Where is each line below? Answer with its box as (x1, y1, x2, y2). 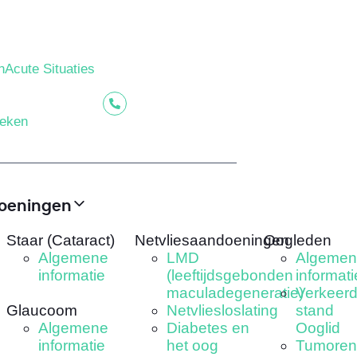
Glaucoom (6, 302, 77, 320)
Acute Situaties (5, 61, 96, 76)
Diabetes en (167, 320, 250, 337)
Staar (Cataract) (6, 232, 115, 249)
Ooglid (295, 320, 340, 337)
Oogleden (263, 232, 331, 249)
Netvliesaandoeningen (135, 232, 290, 249)
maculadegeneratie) (167, 284, 304, 302)
